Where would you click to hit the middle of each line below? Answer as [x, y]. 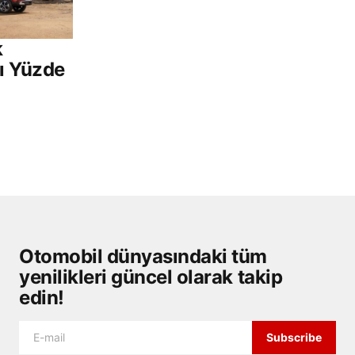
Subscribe [294, 338]
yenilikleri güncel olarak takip [151, 277]
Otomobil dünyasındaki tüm [143, 257]
